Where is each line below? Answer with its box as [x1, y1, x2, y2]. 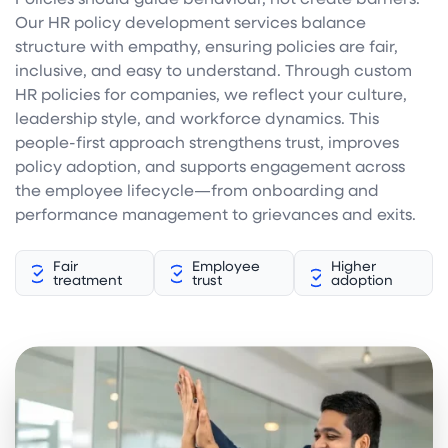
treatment [52, 269, 122, 289]
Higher [331, 255, 377, 275]
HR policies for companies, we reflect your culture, [15, 82, 407, 104]
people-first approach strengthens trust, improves [15, 130, 399, 152]
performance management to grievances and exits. [15, 202, 416, 224]
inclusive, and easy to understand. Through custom [15, 58, 412, 80]
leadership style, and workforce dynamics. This [15, 106, 379, 128]
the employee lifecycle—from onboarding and [15, 178, 379, 200]
